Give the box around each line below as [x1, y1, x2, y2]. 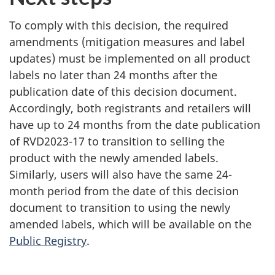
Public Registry [9, 233, 87, 248]
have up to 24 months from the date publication [9, 117, 260, 132]
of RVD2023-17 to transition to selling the [9, 133, 225, 149]
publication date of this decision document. [9, 83, 237, 99]
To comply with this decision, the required [9, 17, 228, 33]
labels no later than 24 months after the [9, 67, 217, 82]
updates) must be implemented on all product [9, 50, 250, 66]
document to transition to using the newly [9, 199, 230, 215]
